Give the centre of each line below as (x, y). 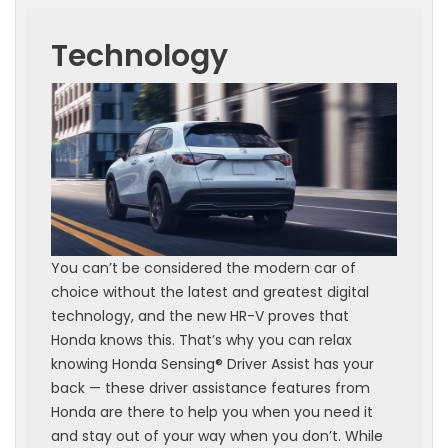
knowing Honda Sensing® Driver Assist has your (212, 364)
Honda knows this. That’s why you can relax (201, 340)
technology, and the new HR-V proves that (200, 316)
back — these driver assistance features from (210, 388)
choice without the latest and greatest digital (210, 292)
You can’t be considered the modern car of (203, 268)
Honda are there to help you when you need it (212, 412)
